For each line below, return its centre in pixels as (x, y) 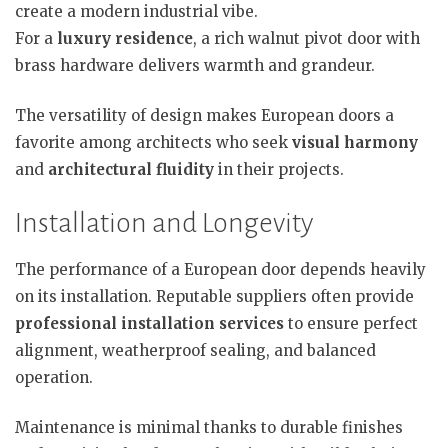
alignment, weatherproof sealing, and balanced (195, 350)
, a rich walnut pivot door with (306, 38)
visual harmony (355, 142)
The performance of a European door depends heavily (220, 269)
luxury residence (125, 38)
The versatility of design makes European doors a (204, 115)
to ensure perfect (351, 323)
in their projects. (279, 169)
